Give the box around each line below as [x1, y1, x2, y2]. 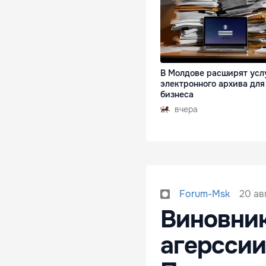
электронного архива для [160, 78, 265, 90]
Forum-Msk [179, 188, 230, 201]
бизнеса [160, 89, 194, 100]
